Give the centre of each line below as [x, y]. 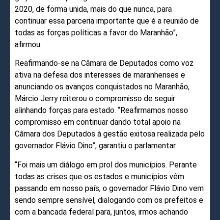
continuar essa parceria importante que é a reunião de [107, 21]
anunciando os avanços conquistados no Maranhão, [102, 87]
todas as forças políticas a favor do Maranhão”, [96, 33]
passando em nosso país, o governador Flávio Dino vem [109, 188]
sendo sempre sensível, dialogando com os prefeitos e [109, 200]
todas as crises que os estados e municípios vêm [99, 176]
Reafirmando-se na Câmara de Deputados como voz [104, 63]
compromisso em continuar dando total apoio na [98, 122]
